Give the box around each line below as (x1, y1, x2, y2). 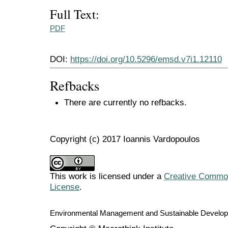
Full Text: (50, 5, 99, 22)
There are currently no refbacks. (64, 97, 187, 108)
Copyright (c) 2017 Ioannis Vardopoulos (50, 133, 200, 144)
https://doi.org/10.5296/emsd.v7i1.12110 (70, 54, 222, 65)
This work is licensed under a (50, 170, 164, 181)
